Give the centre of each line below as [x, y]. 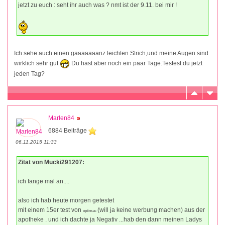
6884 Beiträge [68, 130]
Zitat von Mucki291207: [51, 162]
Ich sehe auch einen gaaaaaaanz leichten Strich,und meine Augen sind [111, 53]
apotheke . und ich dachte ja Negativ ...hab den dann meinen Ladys [110, 219]
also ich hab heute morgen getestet [66, 200]
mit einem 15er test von [50, 210]
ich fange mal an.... [44, 181]
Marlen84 [61, 118]
